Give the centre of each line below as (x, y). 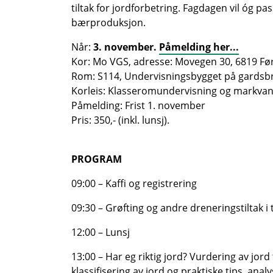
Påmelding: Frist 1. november (138, 106)
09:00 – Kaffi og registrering (134, 184)
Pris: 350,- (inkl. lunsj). (120, 120)
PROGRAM (97, 159)
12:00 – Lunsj (101, 232)
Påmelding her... (199, 47)
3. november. (126, 47)
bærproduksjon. (108, 23)
